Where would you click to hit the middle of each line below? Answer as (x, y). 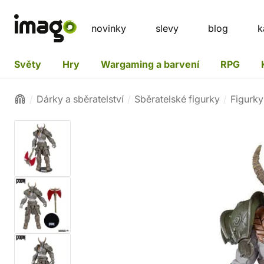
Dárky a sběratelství (80, 99)
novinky (109, 28)
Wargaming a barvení (150, 64)
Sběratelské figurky (177, 99)
